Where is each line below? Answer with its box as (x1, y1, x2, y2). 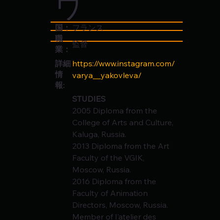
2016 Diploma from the (72, 176, 159, 187)
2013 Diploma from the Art (72, 141, 172, 151)
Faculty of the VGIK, (72, 153, 147, 163)
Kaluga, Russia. (72, 129, 127, 139)
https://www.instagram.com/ (72, 58, 175, 69)
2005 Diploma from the (72, 106, 160, 116)
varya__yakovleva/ (72, 70, 142, 81)
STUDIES (72, 94, 106, 104)
